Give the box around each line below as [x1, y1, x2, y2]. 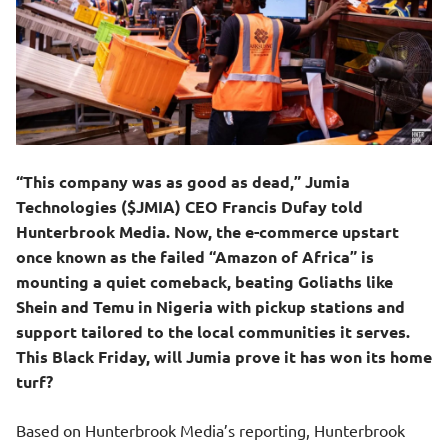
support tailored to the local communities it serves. [16, 321, 410, 342]
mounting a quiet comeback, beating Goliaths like [16, 271, 393, 292]
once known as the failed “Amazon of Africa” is [16, 246, 374, 267]
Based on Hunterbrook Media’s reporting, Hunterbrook [16, 420, 405, 440]
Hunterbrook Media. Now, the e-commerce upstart [16, 221, 399, 242]
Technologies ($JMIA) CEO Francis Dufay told [16, 196, 363, 217]
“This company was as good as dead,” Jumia [16, 171, 350, 192]
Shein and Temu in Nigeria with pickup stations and [16, 296, 405, 317]
